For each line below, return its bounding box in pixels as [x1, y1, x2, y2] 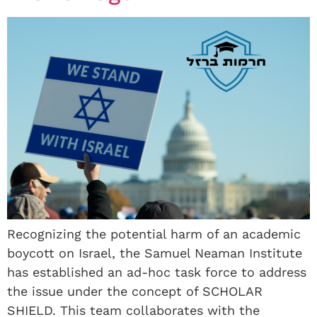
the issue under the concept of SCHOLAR [7, 284, 263, 299]
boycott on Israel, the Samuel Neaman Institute [7, 246, 302, 261]
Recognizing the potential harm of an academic [7, 226, 301, 242]
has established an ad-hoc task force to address [7, 265, 306, 280]
